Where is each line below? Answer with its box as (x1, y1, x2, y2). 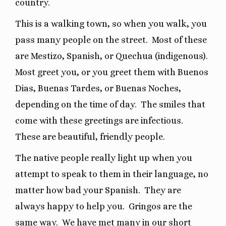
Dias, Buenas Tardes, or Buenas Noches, (15, 83, 181, 93)
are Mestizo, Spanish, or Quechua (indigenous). (15, 50, 208, 61)
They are (144, 185, 181, 195)
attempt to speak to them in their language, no (15, 168, 208, 179)
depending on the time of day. (15, 99, 137, 109)
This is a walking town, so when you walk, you (15, 18, 207, 29)
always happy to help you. (15, 201, 125, 211)
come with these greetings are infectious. (15, 115, 183, 126)
